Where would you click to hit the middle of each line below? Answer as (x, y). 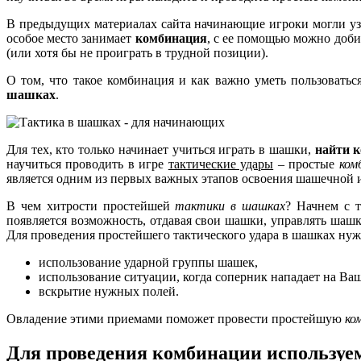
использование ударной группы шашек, (148, 262)
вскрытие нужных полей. (109, 291)
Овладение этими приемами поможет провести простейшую (176, 318)
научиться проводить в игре (87, 164)
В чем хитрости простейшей (91, 205)
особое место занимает (71, 38)
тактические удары (221, 164)
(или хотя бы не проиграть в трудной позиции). (137, 52)
